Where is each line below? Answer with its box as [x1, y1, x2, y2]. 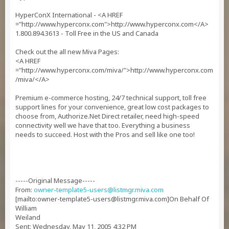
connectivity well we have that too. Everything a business [15, 121, 190, 130]
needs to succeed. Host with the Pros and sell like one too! [15, 130, 195, 139]
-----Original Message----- [15, 176, 95, 185]
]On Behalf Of [167, 194, 209, 203]
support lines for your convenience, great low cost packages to [15, 102, 209, 111]
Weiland [15, 213, 40, 222]
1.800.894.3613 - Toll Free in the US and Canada [15, 29, 158, 38]
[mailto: [15, 194, 37, 203]
